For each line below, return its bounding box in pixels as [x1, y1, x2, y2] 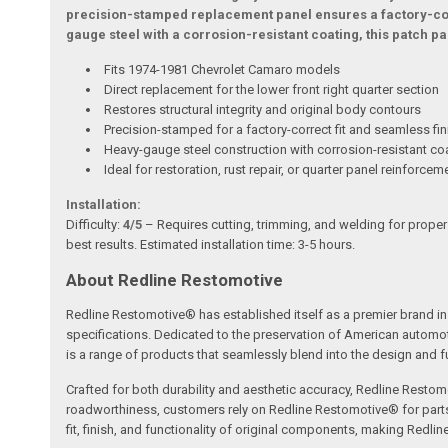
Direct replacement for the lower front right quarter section [104, 82, 440, 98]
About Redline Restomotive [66, 270, 284, 291]
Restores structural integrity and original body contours [104, 102, 422, 118]
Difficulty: [66, 217, 124, 233]
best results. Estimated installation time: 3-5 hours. [66, 237, 356, 253]
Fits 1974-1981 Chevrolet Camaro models [104, 62, 341, 78]
